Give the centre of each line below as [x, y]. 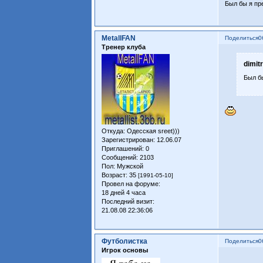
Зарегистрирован [128, 140]
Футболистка [125, 242]
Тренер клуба [124, 47]
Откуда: [114, 131]
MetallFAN [119, 38]
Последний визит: [128, 202]
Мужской [129, 166]
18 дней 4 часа [124, 193]
